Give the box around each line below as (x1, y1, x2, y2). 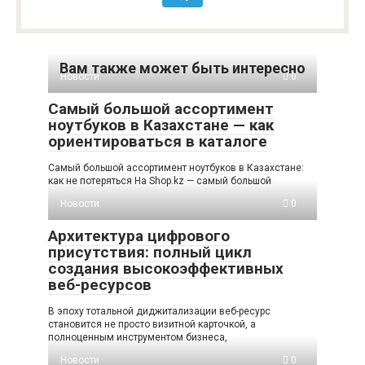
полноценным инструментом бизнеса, (48, 332, 227, 343)
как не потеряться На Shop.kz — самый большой (48, 175, 271, 187)
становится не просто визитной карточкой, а (48, 319, 256, 330)
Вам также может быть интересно (59, 59, 306, 77)
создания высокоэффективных (48, 259, 284, 278)
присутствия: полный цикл (48, 243, 252, 262)
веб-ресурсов (48, 275, 152, 294)
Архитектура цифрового (48, 226, 230, 245)
